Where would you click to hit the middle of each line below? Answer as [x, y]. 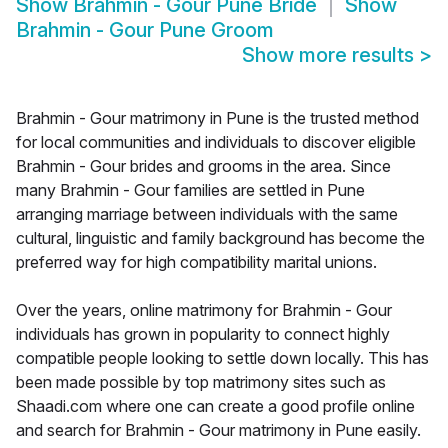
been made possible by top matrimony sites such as [201, 382]
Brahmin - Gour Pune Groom [145, 30]
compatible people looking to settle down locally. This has [222, 358]
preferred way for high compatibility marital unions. [196, 262]
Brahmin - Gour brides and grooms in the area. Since [203, 166]
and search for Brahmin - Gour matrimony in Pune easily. [218, 430]
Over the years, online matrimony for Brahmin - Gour [204, 310]
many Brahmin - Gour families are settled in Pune [190, 190]
